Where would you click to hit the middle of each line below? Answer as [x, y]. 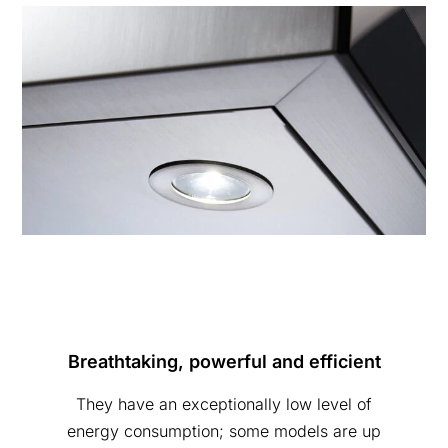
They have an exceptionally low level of [224, 404]
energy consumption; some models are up [224, 431]
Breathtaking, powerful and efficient [224, 362]
